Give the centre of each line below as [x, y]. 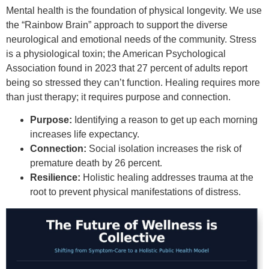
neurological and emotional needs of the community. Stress [131, 39]
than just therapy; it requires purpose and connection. [118, 97]
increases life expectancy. [85, 134]
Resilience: [55, 178]
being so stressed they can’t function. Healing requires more [133, 82]
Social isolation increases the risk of [164, 149]
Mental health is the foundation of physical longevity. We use [134, 10]
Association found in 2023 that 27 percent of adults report [127, 68]
